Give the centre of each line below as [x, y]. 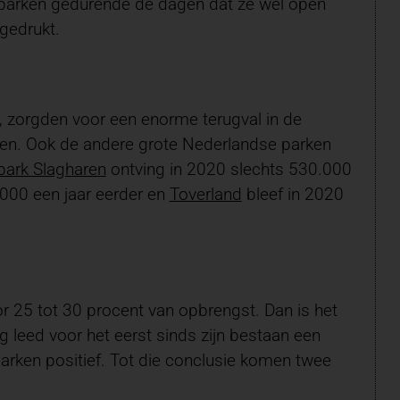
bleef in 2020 [292, 195]
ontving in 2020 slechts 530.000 [229, 170]
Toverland [205, 195]
